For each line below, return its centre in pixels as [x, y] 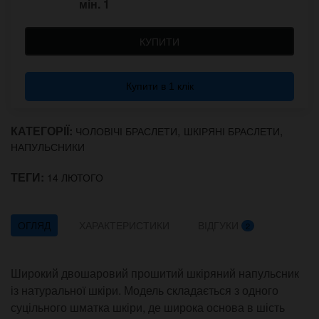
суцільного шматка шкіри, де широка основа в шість [148, 308]
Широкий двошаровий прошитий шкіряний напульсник [155, 273]
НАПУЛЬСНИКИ [48, 147]
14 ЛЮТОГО [75, 177]
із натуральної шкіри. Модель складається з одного [145, 291]
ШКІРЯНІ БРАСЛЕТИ [232, 131]
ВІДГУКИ [220, 225]
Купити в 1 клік [159, 87]
